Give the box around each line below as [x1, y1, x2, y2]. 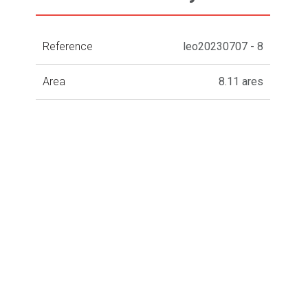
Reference [43, 39, 93, 53]
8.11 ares [219, 74, 264, 88]
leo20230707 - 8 [183, 39, 264, 53]
